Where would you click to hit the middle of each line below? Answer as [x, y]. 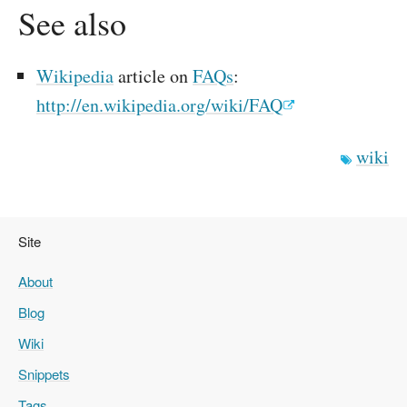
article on [153, 76]
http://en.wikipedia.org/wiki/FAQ [159, 105]
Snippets [44, 374]
